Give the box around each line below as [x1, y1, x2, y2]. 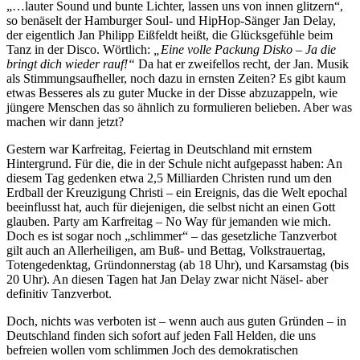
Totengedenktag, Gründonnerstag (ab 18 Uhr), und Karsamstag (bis [6, 257, 349, 272]
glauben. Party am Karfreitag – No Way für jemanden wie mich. [6, 214, 331, 228]
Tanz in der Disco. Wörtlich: [6, 42, 153, 56]
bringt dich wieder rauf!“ [6, 56, 135, 71]
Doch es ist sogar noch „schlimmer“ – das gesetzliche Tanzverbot [6, 228, 337, 243]
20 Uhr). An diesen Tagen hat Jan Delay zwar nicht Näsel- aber [6, 272, 328, 286]
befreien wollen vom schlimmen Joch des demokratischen [6, 342, 298, 357]
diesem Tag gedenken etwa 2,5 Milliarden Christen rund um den [6, 170, 332, 185]
